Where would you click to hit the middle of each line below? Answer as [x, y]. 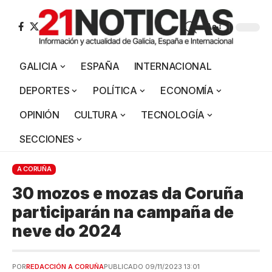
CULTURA [96, 114]
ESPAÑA [100, 66]
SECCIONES [47, 139]
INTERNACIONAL [173, 66]
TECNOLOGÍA [173, 114]
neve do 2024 [67, 231]
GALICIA [39, 66]
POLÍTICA [115, 90]
